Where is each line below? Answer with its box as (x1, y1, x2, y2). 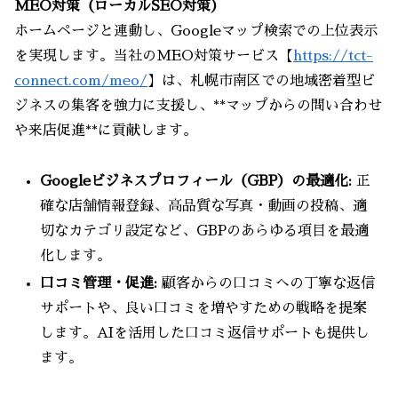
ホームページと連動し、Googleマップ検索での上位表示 (14, 23, 378, 38)
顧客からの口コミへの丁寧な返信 (157, 275, 376, 291)
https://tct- (293, 48, 373, 63)
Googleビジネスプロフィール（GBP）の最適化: (40, 173, 353, 188)
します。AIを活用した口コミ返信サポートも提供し (40, 325, 370, 340)
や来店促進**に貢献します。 (14, 123, 197, 138)
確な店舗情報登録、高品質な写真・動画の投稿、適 (40, 198, 368, 213)
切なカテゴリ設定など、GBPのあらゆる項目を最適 (40, 223, 370, 238)
